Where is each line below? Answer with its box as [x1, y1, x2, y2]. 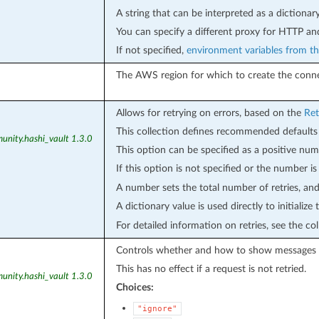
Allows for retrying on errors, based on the [115, 107, 304, 118]
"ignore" [137, 303, 177, 313]
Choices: [115, 281, 154, 293]
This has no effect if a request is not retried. [115, 263, 306, 274]
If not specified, [115, 44, 187, 56]
